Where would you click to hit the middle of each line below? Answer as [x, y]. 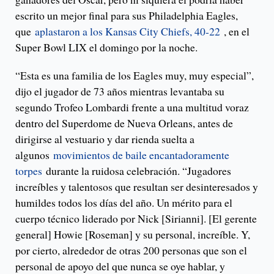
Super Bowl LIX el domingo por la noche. [106, 47]
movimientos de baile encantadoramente [141, 155]
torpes [29, 171]
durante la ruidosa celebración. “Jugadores [137, 171]
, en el [235, 31]
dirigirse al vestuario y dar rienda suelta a [105, 139]
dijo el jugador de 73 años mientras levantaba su [120, 91]
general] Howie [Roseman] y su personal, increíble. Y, [133, 235]
